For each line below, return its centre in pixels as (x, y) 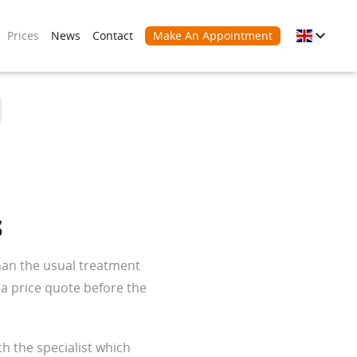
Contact (113, 35)
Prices (23, 35)
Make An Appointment (213, 35)
